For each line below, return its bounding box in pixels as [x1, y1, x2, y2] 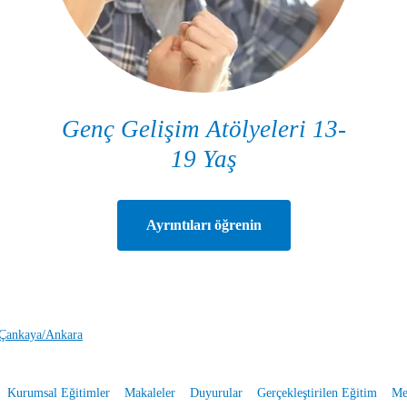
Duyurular [189, 385, 243, 400]
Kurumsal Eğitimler [6, 385, 110, 400]
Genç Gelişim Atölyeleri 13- [61, 114, 346, 143]
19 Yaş [170, 144, 237, 173]
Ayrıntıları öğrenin [145, 216, 262, 233]
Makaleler [124, 385, 175, 400]
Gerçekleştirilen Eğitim [256, 385, 377, 400]
